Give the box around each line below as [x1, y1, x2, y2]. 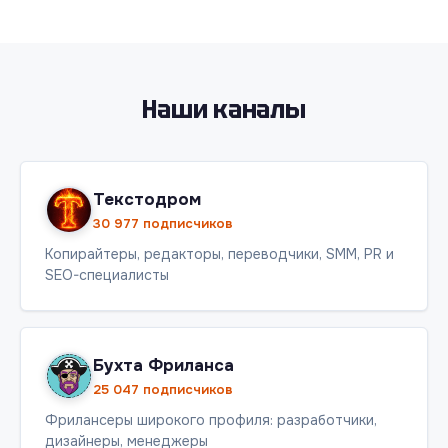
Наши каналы [142, 94, 306, 125]
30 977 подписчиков [93, 214, 233, 232]
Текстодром [93, 188, 201, 210]
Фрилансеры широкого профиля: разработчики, [45, 411, 377, 429]
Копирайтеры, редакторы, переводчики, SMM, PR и [45, 245, 394, 263]
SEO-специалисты [45, 266, 169, 284]
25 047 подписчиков [93, 380, 233, 398]
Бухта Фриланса [93, 354, 234, 376]
